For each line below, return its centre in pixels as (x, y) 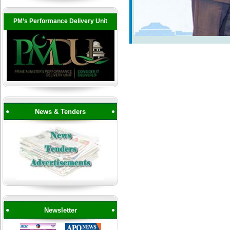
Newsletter (60, 210)
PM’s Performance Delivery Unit (60, 21)
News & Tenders (60, 112)
